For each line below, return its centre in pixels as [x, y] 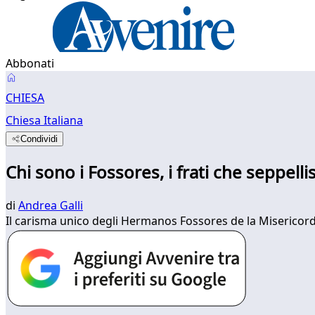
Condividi [39, 139]
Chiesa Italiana [44, 120]
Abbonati [30, 63]
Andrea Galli [51, 205]
